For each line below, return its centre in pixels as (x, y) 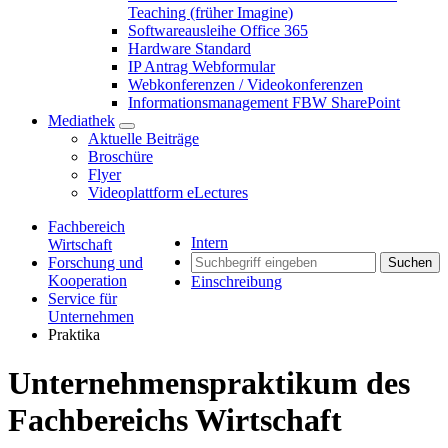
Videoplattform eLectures (168, 192)
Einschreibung (236, 281)
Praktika (74, 334)
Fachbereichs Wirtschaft (175, 420)
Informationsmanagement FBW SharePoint (264, 102)
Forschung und (95, 262)
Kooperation (87, 280)
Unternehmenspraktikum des (209, 383)
